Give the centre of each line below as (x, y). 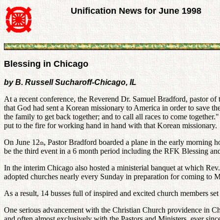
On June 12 (22, 142)
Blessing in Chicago (46, 64)
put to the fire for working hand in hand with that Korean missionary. (110, 125)
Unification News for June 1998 (136, 11)
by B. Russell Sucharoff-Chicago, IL (70, 82)
